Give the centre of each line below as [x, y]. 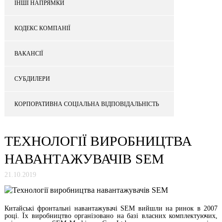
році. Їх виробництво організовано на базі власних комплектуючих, [111, 216]
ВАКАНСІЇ [29, 53]
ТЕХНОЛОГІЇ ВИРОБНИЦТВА [98, 141]
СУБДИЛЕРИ [32, 79]
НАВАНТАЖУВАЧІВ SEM [84, 159]
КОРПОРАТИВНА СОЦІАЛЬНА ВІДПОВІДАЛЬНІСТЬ [87, 104]
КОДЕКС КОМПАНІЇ [42, 28]
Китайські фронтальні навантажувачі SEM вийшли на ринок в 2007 [111, 208]
